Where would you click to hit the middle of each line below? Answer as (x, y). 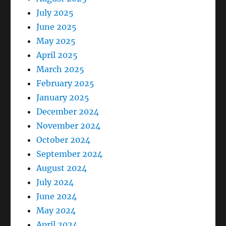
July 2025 (55, 13)
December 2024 (68, 112)
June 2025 (57, 27)
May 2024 (56, 211)
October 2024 (64, 140)
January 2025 (63, 98)
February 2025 (66, 83)
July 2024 (55, 182)
